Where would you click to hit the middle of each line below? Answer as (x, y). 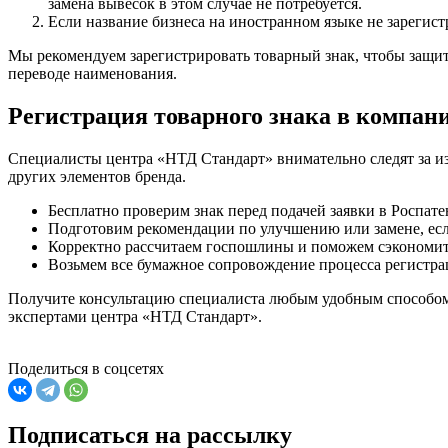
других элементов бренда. (97, 176)
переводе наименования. (92, 74)
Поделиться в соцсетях (86, 368)
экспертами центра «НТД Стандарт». (135, 316)
